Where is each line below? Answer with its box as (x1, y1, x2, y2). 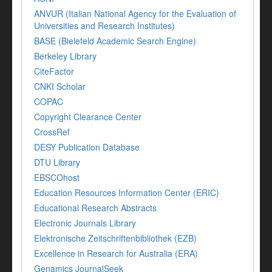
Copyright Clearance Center (34, 110, 141, 123)
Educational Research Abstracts (34, 201, 157, 214)
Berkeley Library (34, 49, 97, 62)
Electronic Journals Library (34, 216, 136, 229)
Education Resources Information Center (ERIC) (34, 186, 219, 199)
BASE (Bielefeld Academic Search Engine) (34, 34, 196, 47)
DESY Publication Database (34, 140, 140, 153)
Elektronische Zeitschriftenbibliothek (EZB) (34, 231, 197, 244)
